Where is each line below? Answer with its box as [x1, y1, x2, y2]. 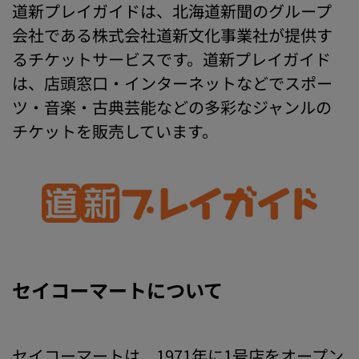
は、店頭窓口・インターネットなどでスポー [12, 71, 333, 95]
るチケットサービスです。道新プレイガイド [12, 47, 331, 71]
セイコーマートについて [12, 276, 223, 305]
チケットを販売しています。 [12, 119, 218, 143]
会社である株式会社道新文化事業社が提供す [12, 23, 333, 47]
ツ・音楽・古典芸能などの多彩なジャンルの [12, 95, 332, 119]
